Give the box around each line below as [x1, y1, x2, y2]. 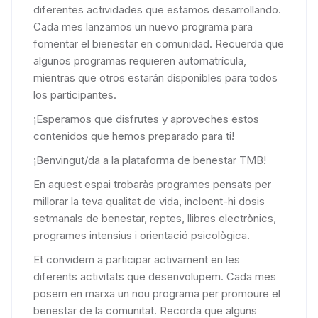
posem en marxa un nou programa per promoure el [33, 287, 280, 301]
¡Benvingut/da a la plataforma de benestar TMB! [33, 153, 266, 168]
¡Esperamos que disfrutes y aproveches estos [33, 112, 259, 126]
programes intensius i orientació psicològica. [33, 229, 250, 243]
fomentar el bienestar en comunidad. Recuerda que [33, 37, 284, 51]
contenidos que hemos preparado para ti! [33, 129, 234, 143]
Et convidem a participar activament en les [33, 253, 240, 267]
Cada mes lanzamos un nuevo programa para [33, 20, 253, 34]
